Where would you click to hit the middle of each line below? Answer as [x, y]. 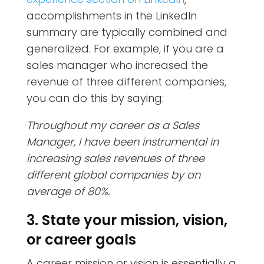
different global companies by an [113, 174]
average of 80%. [68, 191]
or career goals [81, 239]
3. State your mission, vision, [127, 220]
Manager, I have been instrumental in [122, 141]
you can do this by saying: [95, 98]
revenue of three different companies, [126, 81]
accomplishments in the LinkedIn [111, 15]
